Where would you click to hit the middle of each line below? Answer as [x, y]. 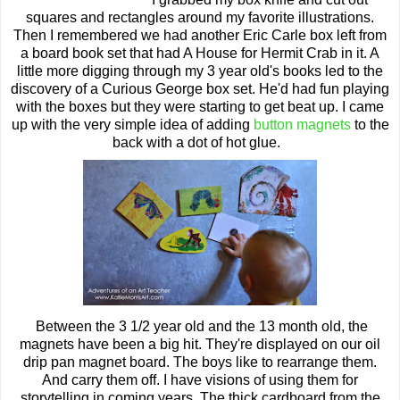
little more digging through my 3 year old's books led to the [200, 71]
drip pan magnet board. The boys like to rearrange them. [200, 362]
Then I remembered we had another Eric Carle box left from [200, 35]
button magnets [302, 125]
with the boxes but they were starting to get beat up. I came [200, 107]
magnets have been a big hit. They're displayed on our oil [200, 344]
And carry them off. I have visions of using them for [200, 380]
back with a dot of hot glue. [200, 142]
